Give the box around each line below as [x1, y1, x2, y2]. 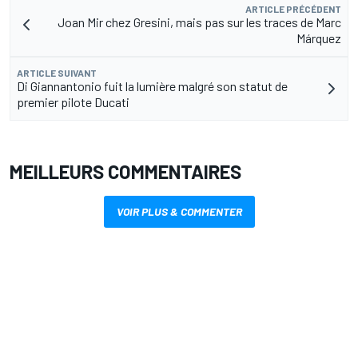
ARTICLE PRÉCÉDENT [245, 3, 341, 15]
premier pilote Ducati [17, 94, 129, 110]
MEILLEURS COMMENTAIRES [10, 160, 241, 184]
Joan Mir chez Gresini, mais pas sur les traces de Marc [58, 14, 341, 30]
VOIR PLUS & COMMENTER [116, 205, 242, 219]
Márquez [296, 30, 341, 46]
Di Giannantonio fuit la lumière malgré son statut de [17, 78, 288, 94]
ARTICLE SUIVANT [17, 67, 97, 79]
